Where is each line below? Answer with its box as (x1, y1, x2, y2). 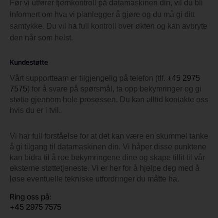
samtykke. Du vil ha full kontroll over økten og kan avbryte (10, 21, 207, 30)
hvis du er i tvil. (10, 106, 61, 114)
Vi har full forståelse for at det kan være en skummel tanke (10, 131, 208, 140)
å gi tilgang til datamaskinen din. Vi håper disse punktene (10, 142, 206, 151)
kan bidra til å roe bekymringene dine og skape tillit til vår (10, 153, 205, 162)
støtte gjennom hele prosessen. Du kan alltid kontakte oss (10, 95, 208, 104)
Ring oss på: (10, 191, 51, 201)
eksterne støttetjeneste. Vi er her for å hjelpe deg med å (10, 163, 200, 172)
